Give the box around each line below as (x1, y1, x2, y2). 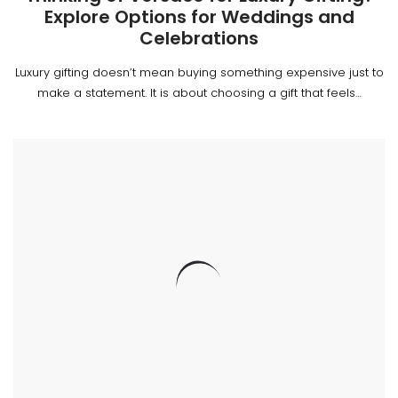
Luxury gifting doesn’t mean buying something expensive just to (14, 63, 384, 81)
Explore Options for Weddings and (44, 4, 354, 29)
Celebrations (139, 25, 259, 51)
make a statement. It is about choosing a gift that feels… (36, 84, 362, 101)
